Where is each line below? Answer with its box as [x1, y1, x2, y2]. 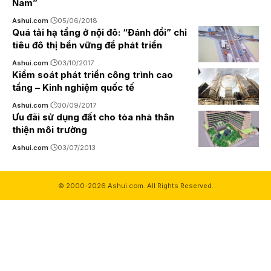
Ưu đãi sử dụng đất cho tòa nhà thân [12, 111, 174, 123]
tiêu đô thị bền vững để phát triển [12, 39, 162, 51]
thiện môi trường [12, 124, 87, 135]
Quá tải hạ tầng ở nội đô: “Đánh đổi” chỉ [12, 27, 187, 38]
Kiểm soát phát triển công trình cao [12, 69, 173, 80]
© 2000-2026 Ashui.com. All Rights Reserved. [57, 181, 214, 190]
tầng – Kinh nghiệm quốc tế [12, 82, 134, 93]
